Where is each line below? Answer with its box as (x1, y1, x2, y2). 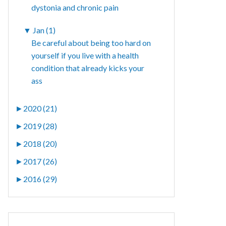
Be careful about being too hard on (31, 38, 151, 48)
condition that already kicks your (31, 63, 145, 73)
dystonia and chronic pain (31, 3, 119, 13)
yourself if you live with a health (31, 50, 139, 61)
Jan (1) (33, 25, 56, 35)
